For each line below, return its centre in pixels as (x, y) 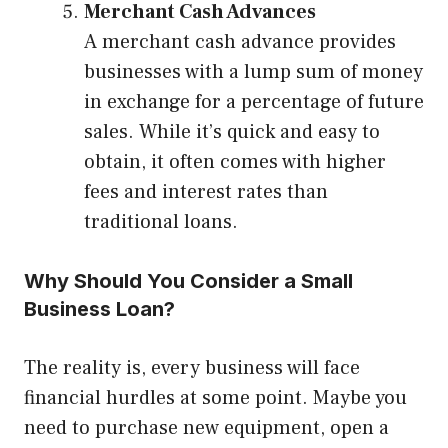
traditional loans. (161, 222)
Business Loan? (99, 309)
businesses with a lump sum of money (253, 72)
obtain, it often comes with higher (235, 162)
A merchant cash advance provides (240, 42)
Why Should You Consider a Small (188, 281)
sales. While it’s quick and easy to (232, 132)
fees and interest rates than (206, 192)
